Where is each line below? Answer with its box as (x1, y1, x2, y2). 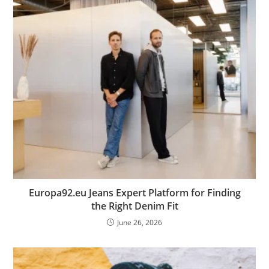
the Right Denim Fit (91, 199, 178, 213)
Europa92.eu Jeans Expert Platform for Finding (28, 186, 241, 200)
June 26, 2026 (117, 217, 162, 228)
